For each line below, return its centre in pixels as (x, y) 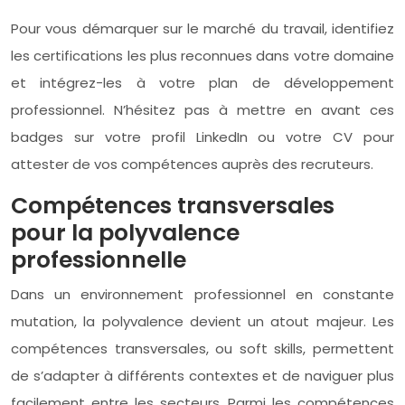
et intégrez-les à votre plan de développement (202, 82)
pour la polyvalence (125, 232)
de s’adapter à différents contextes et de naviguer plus (202, 375)
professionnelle (99, 259)
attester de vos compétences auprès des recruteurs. (192, 164)
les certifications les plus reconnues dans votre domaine (202, 55)
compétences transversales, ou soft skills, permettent (202, 348)
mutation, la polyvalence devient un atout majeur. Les (202, 321)
